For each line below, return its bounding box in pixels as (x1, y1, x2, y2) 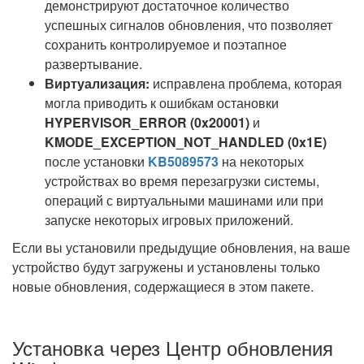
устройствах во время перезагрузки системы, (45, 171, 319, 190)
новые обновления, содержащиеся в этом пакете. (12, 277, 314, 296)
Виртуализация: (45, 74, 149, 93)
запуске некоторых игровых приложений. (45, 210, 293, 229)
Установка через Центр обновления (12, 333, 333, 362)
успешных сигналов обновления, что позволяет (45, 15, 332, 34)
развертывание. (45, 54, 142, 73)
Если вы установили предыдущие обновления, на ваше (12, 238, 350, 257)
